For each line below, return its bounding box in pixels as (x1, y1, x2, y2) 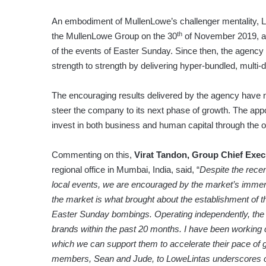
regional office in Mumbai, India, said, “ (52, 164, 199, 175)
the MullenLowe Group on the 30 (52, 31, 177, 42)
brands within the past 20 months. (52, 224, 182, 235)
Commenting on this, (52, 150, 134, 160)
